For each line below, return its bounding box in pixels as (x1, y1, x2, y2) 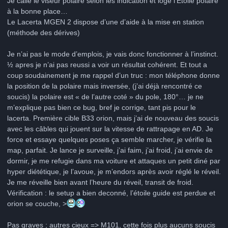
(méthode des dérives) (7, 28, 80, 37)
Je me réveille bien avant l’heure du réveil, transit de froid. (7, 178, 193, 186)
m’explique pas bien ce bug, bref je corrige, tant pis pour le (7, 103, 196, 111)
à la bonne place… (7, 7, 68, 15)
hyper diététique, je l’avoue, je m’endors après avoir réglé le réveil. (7, 167, 221, 176)
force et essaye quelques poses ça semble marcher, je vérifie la (7, 135, 212, 144)
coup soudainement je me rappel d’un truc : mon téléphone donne (7, 71, 220, 79)
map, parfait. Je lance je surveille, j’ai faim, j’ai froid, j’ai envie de (7, 146, 213, 154)
